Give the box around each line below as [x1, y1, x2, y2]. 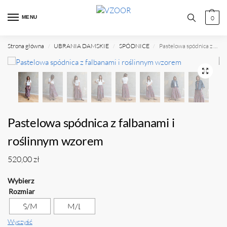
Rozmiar [9, 186, 35, 196]
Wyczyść [8, 217, 32, 225]
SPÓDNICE [119, 42, 149, 50]
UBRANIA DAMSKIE [54, 42, 109, 50]
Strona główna [8, 42, 44, 50]
